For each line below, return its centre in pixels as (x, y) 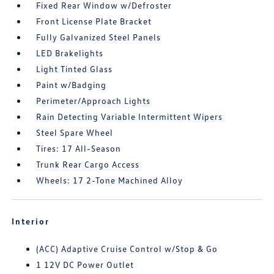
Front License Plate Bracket (94, 21)
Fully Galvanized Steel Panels (99, 37)
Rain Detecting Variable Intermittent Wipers (130, 117)
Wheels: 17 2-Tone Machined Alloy (110, 180)
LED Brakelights (70, 53)
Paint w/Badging (72, 85)
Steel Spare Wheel (75, 132)
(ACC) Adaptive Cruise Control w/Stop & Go (127, 249)
